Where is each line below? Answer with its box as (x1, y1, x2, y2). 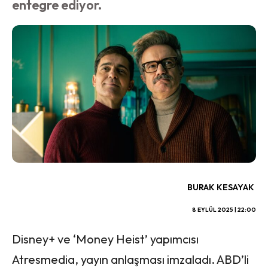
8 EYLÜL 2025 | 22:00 (192, 205, 256, 214)
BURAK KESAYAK (187, 181, 254, 193)
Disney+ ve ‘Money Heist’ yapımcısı (12, 231, 199, 246)
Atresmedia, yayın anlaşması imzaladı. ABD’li (12, 251, 249, 267)
